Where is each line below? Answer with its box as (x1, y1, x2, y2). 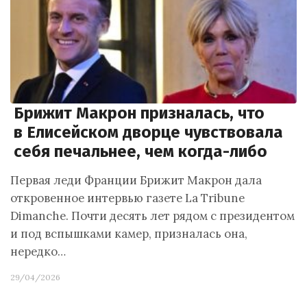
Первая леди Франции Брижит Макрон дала (10, 173, 262, 188)
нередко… (10, 244, 66, 259)
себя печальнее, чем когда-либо (14, 142, 267, 161)
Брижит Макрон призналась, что (14, 103, 265, 123)
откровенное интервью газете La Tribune (10, 191, 245, 206)
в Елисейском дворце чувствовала (14, 123, 283, 142)
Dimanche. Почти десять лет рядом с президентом (10, 208, 295, 223)
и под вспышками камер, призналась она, (10, 226, 247, 241)
